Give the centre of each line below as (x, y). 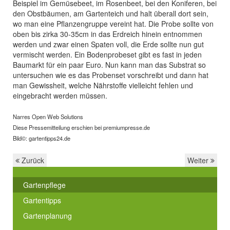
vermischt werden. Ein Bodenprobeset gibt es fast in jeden (107, 54)
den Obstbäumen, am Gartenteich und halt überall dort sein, (111, 13)
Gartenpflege (44, 185)
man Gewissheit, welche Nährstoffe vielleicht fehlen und (103, 85)
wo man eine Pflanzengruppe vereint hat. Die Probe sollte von (113, 24)
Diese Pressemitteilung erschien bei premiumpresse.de (81, 127)
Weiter (199, 160)
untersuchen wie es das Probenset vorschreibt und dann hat (111, 75)
